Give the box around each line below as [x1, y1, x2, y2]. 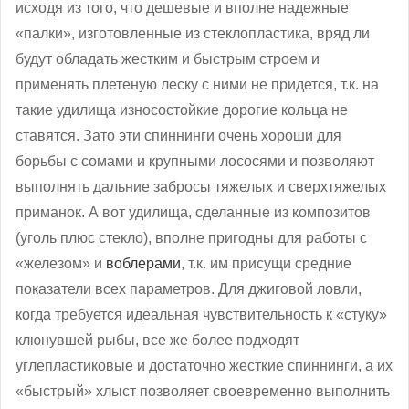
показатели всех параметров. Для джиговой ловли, [16, 280, 362, 297]
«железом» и [16, 255, 106, 271]
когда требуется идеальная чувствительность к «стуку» [16, 306, 387, 322]
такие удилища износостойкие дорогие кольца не [16, 101, 348, 118]
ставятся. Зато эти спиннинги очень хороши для [16, 127, 341, 143]
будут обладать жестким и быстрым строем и [16, 50, 320, 67]
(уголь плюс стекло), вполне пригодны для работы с [16, 229, 367, 246]
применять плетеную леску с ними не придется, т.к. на [16, 76, 379, 92]
